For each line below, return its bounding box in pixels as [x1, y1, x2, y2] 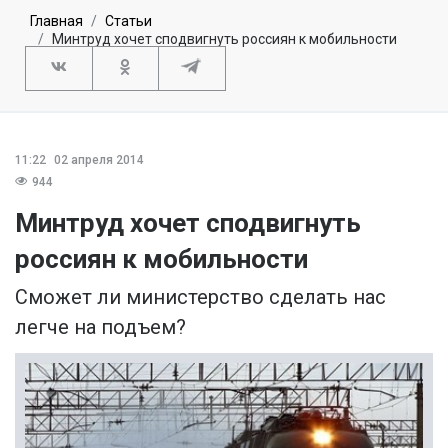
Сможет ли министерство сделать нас [15, 284, 386, 309]
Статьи [105, 12, 152, 29]
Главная [30, 12, 83, 29]
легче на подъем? [15, 314, 186, 339]
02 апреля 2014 [51, 152, 144, 167]
